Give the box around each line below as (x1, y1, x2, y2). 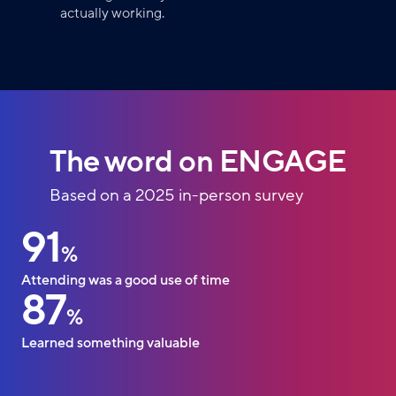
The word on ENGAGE (49, 142, 346, 183)
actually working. (60, 4, 164, 24)
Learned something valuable (21, 333, 200, 354)
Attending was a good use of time (21, 270, 230, 291)
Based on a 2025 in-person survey (49, 184, 304, 208)
